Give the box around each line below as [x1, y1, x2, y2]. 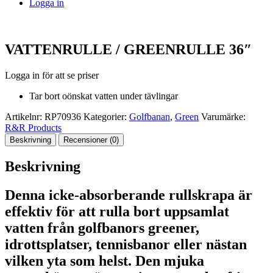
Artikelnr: [5, 111, 44, 122]
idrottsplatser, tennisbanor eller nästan [5, 236, 247, 252]
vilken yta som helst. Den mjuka [5, 252, 204, 269]
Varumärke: [201, 111, 246, 122]
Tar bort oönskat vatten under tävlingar [29, 90, 178, 101]
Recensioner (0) [63, 135, 119, 144]
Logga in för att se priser [5, 69, 99, 80]
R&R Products [5, 122, 62, 133]
